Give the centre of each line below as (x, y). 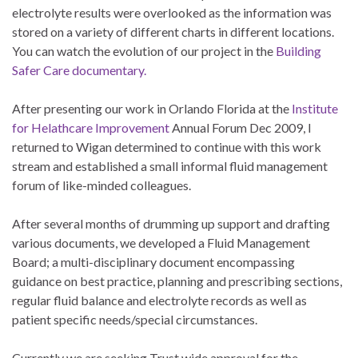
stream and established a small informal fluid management (170, 166)
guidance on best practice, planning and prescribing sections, (177, 281)
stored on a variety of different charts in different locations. (174, 32)
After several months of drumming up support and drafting (171, 224)
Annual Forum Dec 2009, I (242, 128)
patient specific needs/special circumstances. (135, 320)
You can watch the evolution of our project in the (144, 51)
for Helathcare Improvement (92, 128)
